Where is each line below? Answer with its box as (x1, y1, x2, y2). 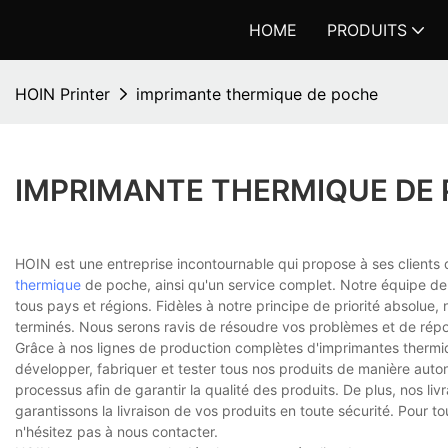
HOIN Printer (15, 84, 110, 104)
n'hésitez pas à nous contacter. (15, 423, 218, 441)
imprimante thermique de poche (136, 84, 378, 104)
